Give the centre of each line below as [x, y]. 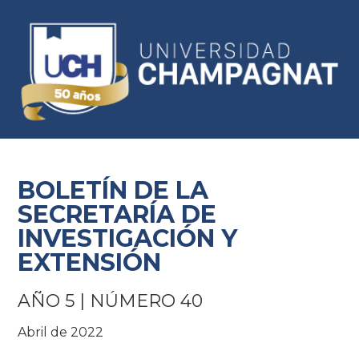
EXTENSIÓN [89, 262]
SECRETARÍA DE [117, 214]
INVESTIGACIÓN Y [127, 238]
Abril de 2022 [61, 332]
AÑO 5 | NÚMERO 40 [110, 301]
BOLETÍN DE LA [116, 190]
